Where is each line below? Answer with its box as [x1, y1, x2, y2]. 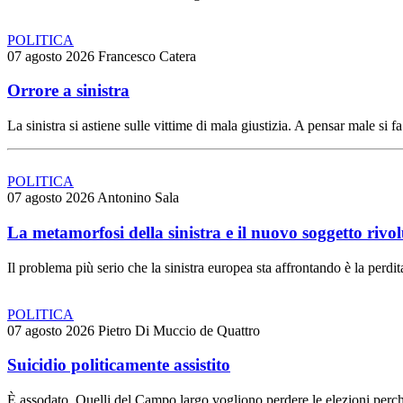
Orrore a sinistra [7, 81, 130, 101]
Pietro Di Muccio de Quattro [98, 322, 260, 338]
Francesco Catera [98, 48, 196, 64]
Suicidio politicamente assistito [7, 355, 230, 375]
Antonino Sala [97, 190, 179, 206]
